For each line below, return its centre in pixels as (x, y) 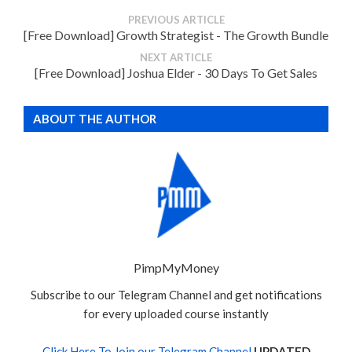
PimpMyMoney (176, 268)
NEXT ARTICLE (176, 58)
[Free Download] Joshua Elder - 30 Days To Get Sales (176, 73)
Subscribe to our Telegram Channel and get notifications (176, 295)
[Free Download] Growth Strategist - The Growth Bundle (176, 35)
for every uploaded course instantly (176, 314)
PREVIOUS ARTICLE (176, 20)
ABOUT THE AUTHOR (95, 119)
